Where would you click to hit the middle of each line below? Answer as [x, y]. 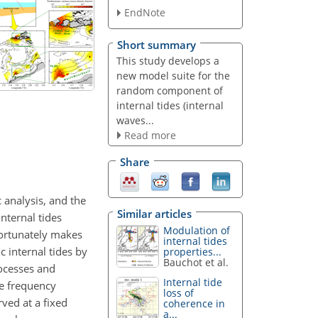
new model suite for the [173, 75]
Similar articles [154, 213]
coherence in [194, 304]
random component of [169, 90]
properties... [193, 251]
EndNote [144, 13]
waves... [135, 120]
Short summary [157, 44]
